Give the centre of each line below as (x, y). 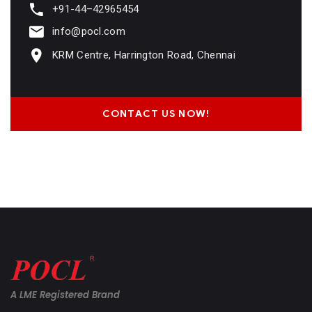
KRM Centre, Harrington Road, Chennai (144, 55)
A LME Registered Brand (65, 295)
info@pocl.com (89, 32)
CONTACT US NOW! (156, 114)
